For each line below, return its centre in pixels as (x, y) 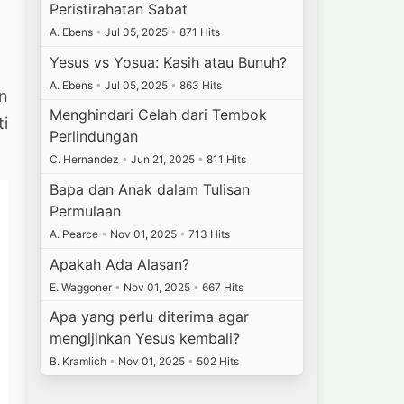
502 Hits (217, 362)
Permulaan (86, 211)
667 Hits (222, 287)
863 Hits (200, 85)
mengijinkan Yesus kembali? (145, 339)
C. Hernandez (86, 160)
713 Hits (208, 234)
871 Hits (199, 32)
